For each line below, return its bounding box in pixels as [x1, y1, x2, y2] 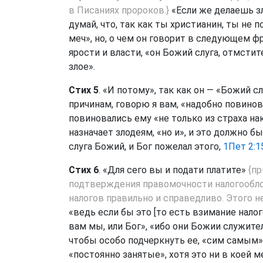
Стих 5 [69, 85, 99, 96]
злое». [69, 61, 95, 72]
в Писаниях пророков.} [69, 5, 169, 16]
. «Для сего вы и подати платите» [99, 164, 248, 176]
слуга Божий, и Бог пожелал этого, [69, 141, 223, 152]
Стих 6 [69, 164, 99, 176]
